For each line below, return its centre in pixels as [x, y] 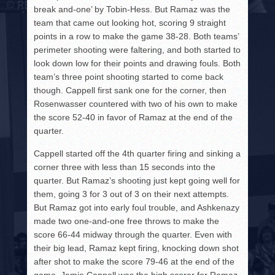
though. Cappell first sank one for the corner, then [130, 91]
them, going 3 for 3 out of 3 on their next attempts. [132, 194]
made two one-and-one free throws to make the [127, 221]
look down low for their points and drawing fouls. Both [137, 64]
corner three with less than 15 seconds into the [125, 167]
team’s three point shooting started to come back [129, 77]
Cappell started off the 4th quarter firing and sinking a [137, 154]
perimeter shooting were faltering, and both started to [137, 50]
